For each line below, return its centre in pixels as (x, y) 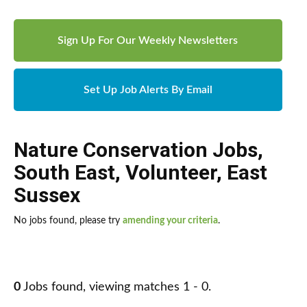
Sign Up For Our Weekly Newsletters (148, 41)
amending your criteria (170, 221)
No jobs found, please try (68, 221)
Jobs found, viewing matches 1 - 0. (116, 287)
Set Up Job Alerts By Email (148, 90)
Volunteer (171, 173)
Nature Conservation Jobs (136, 150)
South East (64, 173)
